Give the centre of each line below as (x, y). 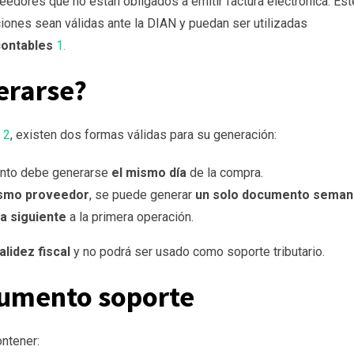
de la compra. (225, 173)
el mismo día (149, 173)
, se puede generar (142, 195)
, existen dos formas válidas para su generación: (143, 135)
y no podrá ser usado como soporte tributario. (198, 252)
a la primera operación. (130, 217)
